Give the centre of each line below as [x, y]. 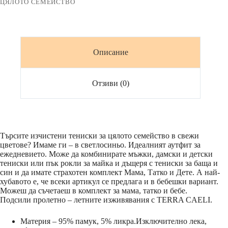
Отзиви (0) [110, 83]
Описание [110, 52]
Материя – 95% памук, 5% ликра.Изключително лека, [113, 221]
